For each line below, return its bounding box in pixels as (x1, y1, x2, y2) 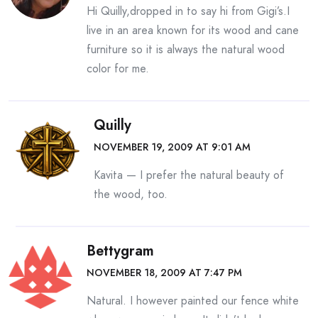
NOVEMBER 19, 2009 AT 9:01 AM (94, 140, 251, 154)
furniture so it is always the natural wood (87, 41, 285, 57)
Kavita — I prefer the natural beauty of (94, 167, 284, 183)
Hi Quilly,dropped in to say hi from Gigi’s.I (87, 3, 290, 19)
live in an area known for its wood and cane (87, 22, 299, 38)
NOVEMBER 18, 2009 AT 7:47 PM (87, 265, 242, 280)
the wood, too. (94, 186, 168, 202)
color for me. (87, 60, 149, 77)
